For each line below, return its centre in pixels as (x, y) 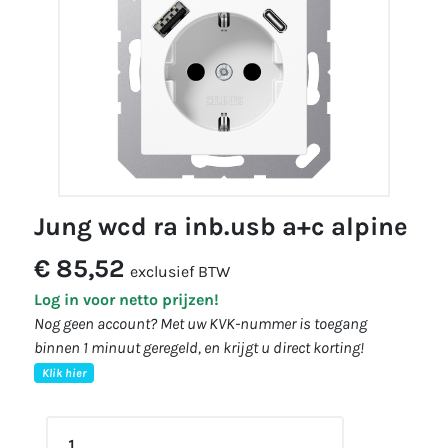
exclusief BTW (180, 271)
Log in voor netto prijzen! (126, 299)
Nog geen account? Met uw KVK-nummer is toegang (200, 323)
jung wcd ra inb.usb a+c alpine (226, 226)
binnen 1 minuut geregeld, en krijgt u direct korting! (199, 347)
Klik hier (63, 373)
